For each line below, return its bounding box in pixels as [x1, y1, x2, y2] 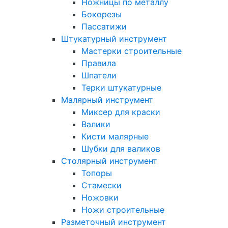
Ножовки [81, 192, 119, 203]
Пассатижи [81, 21, 127, 32]
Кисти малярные [81, 131, 149, 141]
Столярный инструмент [61, 156, 157, 166]
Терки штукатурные [81, 82, 161, 93]
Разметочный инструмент [61, 217, 166, 227]
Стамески [81, 180, 122, 190]
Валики [81, 119, 110, 129]
